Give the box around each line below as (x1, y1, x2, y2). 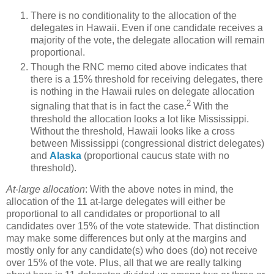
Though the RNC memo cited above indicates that (31, 62, 246, 73)
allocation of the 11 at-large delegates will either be (6, 196, 226, 207)
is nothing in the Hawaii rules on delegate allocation (31, 86, 254, 97)
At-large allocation (6, 184, 85, 195)
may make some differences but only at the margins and (6, 233, 246, 244)
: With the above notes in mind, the (85, 184, 234, 195)
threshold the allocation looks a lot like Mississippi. (31, 113, 249, 124)
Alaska (50, 150, 81, 161)
